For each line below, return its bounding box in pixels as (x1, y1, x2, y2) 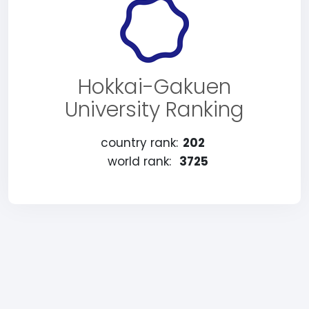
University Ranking (65, 95, 244, 124)
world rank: (108, 153, 171, 170)
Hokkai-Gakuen (78, 72, 231, 101)
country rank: (101, 134, 178, 151)
